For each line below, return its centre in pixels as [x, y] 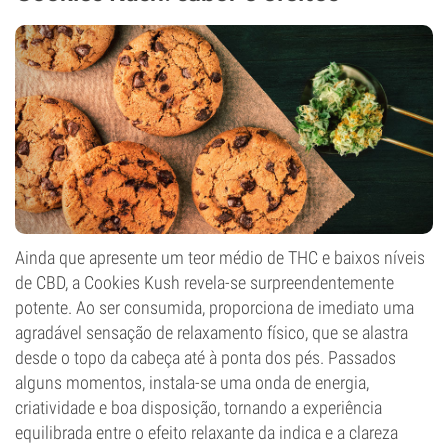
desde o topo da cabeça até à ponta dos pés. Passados [205, 357]
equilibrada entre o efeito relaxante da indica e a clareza [206, 432]
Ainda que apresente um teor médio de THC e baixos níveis [220, 257]
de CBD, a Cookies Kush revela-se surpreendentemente [204, 282]
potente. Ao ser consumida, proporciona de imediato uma [214, 307]
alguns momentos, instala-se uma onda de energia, [192, 382]
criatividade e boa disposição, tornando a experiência [198, 407]
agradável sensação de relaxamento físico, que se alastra [211, 332]
